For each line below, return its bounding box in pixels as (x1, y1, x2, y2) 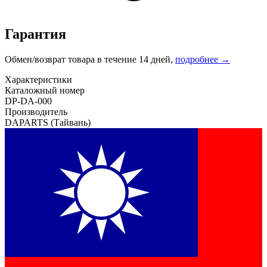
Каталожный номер (5, 85, 85, 96)
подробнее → (175, 54, 230, 65)
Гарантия (5, 26, 66, 42)
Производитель (5, 107, 67, 117)
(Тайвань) (51, 117, 91, 128)
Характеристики (5, 74, 72, 85)
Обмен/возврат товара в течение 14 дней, (5, 54, 175, 65)
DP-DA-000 (5, 96, 52, 107)
